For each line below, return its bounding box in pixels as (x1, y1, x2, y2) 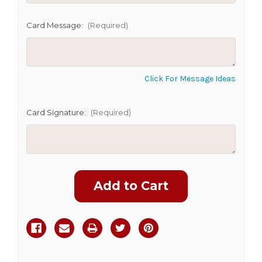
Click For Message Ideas (144, 73, 236, 84)
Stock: (26, 181, 51, 191)
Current (26, 170, 56, 180)
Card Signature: (26, 107, 88, 117)
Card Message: (26, 20, 85, 30)
